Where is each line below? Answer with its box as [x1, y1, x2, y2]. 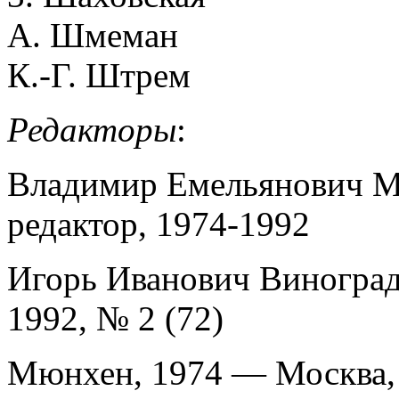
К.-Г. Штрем [7, 56, 191, 95]
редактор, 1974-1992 [7, 205, 310, 244]
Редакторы [7, 110, 176, 150]
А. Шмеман [7, 16, 178, 55]
